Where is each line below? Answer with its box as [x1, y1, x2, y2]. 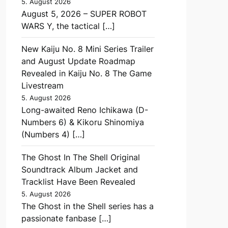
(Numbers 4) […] [21, 129, 85, 139]
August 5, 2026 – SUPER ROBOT [21, 8, 147, 19]
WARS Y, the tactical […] [21, 20, 115, 31]
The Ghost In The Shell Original [21, 152, 140, 162]
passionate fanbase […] [21, 213, 111, 223]
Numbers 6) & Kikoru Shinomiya [21, 117, 144, 127]
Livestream [21, 80, 64, 91]
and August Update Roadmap [21, 55, 135, 66]
